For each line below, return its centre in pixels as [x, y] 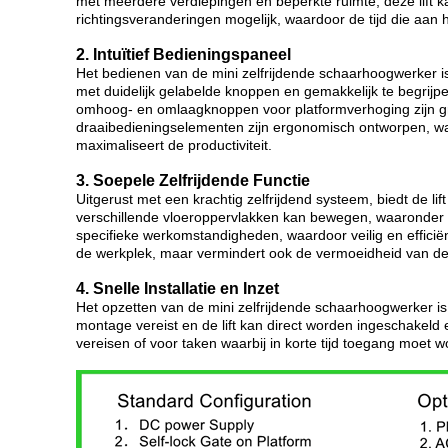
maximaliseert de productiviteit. [174, 145]
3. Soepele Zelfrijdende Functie [193, 180]
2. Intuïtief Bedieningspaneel [183, 54]
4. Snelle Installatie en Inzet [177, 288]
